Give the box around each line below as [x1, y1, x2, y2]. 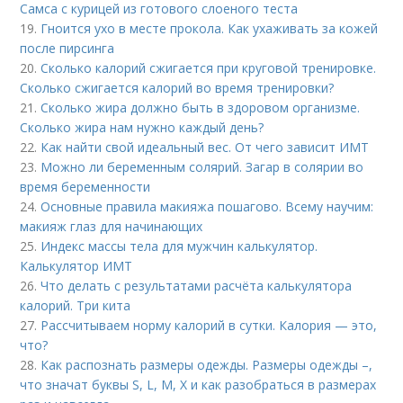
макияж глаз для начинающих [20, 218, 203, 236]
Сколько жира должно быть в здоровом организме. [40, 99, 361, 117]
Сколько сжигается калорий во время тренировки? [20, 79, 335, 97]
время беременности [20, 178, 151, 196]
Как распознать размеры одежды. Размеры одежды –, [40, 356, 373, 374]
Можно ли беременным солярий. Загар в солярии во [40, 158, 364, 176]
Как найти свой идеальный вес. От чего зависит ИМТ [40, 139, 370, 157]
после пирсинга [20, 40, 115, 58]
